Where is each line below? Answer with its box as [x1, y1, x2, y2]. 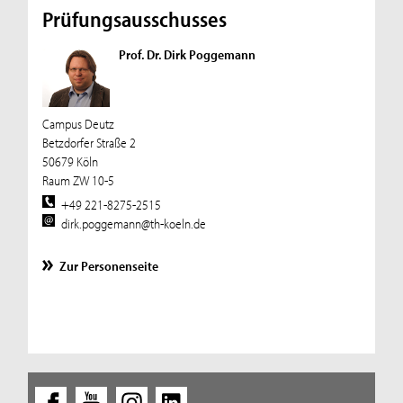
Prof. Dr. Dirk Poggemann [118, 45, 255, 63]
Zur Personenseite [59, 257, 159, 275]
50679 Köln [41, 152, 98, 170]
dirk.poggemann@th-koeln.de [61, 215, 207, 233]
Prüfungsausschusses [41, 4, 227, 32]
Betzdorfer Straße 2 [41, 133, 136, 151]
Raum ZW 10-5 [41, 171, 114, 189]
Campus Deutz [41, 114, 114, 132]
